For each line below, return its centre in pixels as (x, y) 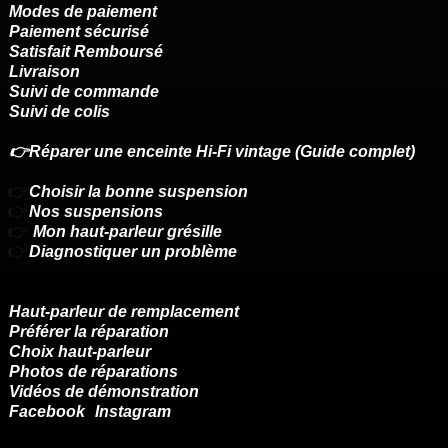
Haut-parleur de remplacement (124, 312)
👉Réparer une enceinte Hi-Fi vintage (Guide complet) (214, 152)
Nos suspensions (96, 212)
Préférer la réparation (89, 332)
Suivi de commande (84, 92)
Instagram (133, 412)
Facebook (47, 412)
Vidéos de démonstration (104, 392)
